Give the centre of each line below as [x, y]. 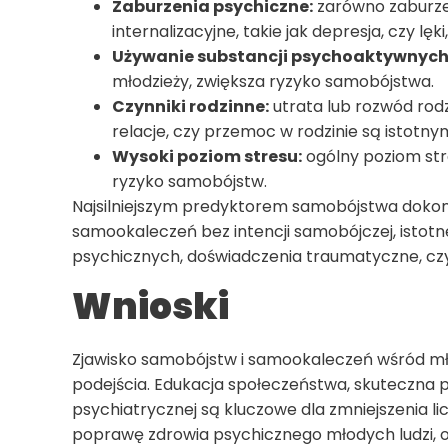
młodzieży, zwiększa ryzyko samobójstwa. [273, 81]
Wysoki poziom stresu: [207, 156]
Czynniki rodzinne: [190, 106]
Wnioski [150, 307]
